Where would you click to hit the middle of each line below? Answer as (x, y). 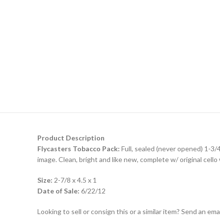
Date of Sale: (58, 191)
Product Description (71, 138)
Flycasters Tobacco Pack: (79, 149)
